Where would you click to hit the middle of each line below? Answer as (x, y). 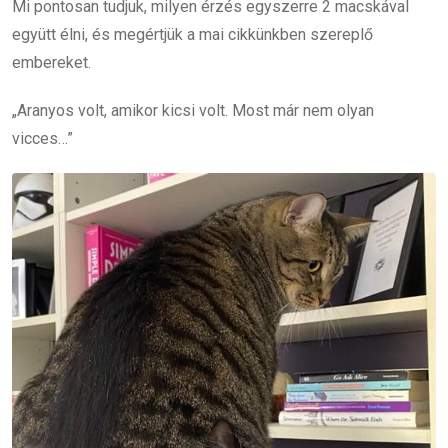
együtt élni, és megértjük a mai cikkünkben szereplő (192, 34)
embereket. (51, 62)
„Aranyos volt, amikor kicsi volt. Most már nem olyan (193, 110)
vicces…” (42, 138)
